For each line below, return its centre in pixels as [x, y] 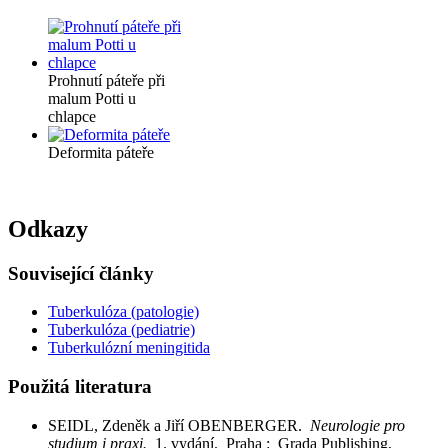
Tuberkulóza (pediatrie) [121, 330]
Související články [81, 273]
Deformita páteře [101, 152]
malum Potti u [92, 98]
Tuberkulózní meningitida [129, 348]
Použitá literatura [80, 386]
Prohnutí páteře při [106, 80]
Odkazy [48, 228]
